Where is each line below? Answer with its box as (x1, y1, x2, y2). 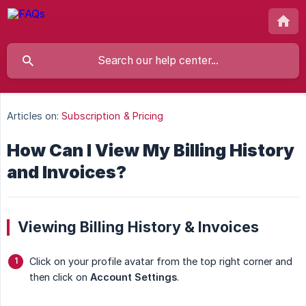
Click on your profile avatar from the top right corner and (29, 255, 292, 268)
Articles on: (7, 110, 59, 122)
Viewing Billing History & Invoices (18, 218, 259, 236)
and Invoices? (7, 162, 126, 183)
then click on (29, 271, 90, 283)
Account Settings (90, 271, 177, 283)
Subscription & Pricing (61, 110, 164, 122)
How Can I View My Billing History (7, 140, 294, 161)
